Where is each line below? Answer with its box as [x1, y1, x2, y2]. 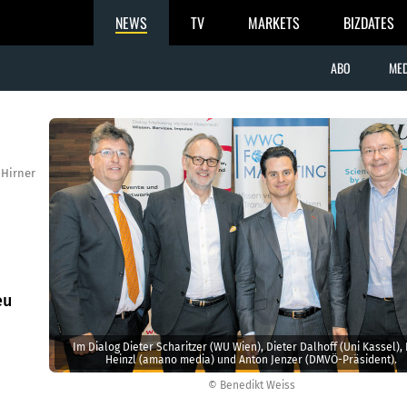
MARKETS [248, 12, 300, 34]
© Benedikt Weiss [207, 379, 295, 392]
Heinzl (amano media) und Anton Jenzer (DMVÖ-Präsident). [105, 352, 397, 366]
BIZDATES [343, 12, 394, 34]
